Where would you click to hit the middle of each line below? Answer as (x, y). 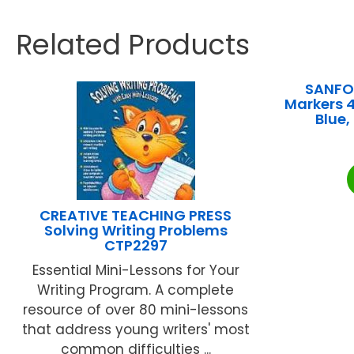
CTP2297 (136, 245)
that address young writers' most (136, 329)
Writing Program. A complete (136, 290)
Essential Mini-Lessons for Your (136, 270)
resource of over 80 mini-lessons (136, 309)
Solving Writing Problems (136, 230)
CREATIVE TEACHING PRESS (136, 215)
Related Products (133, 44)
